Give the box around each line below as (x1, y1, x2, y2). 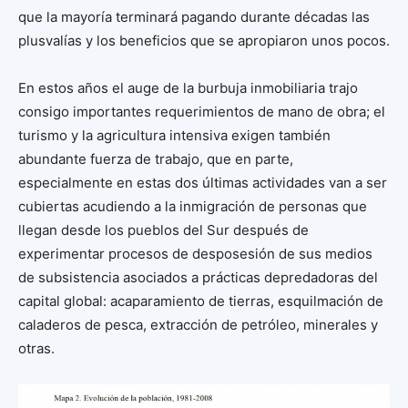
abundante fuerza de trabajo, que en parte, (18, 150, 293, 168)
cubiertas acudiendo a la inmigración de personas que (18, 198, 367, 216)
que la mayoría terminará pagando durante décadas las (18, 8, 370, 26)
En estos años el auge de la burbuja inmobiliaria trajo (18, 79, 358, 97)
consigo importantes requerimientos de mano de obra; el (18, 103, 385, 121)
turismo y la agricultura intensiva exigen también (18, 127, 331, 145)
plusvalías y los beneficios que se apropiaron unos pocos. (18, 32, 390, 50)
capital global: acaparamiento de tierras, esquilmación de (18, 292, 383, 311)
